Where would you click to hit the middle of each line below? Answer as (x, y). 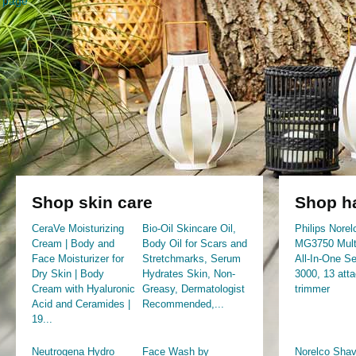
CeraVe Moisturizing (78, 228)
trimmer (312, 289)
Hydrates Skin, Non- (188, 274)
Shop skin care (92, 202)
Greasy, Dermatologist (193, 289)
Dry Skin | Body (68, 274)
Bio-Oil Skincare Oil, (189, 228)
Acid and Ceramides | (81, 304)
